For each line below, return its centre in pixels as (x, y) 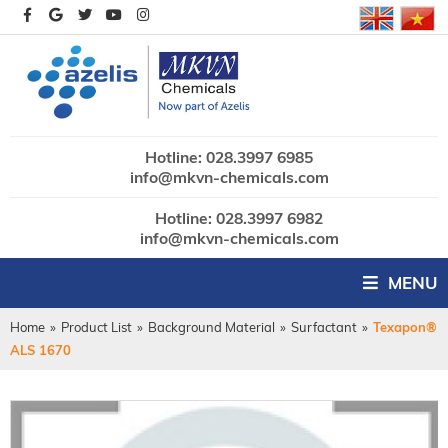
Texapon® (405, 327)
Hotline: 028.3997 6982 (239, 217)
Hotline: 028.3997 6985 (229, 156)
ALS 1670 (40, 350)
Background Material (211, 327)
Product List (96, 327)
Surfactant (324, 327)
